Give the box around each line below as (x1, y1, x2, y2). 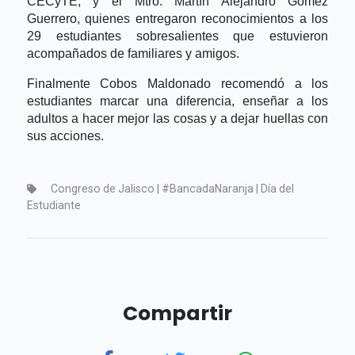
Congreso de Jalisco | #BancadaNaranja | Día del (48, 182, 294, 196)
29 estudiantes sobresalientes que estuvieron (26, 29, 329, 43)
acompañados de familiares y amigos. (26, 46, 239, 60)
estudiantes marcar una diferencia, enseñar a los (26, 94, 329, 108)
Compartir (123, 300, 232, 328)
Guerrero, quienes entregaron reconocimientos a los (26, 11, 329, 25)
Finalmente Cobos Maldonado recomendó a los (26, 76, 329, 90)
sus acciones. (26, 128, 104, 143)
